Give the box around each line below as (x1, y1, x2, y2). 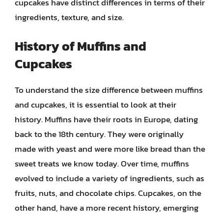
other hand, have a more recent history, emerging (15, 201, 198, 214)
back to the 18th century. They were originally (15, 127, 184, 140)
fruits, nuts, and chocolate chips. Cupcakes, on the (15, 186, 201, 199)
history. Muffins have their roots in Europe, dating (15, 112, 198, 126)
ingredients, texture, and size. (15, 11, 124, 24)
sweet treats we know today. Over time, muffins (15, 157, 189, 170)
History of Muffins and (15, 36, 146, 55)
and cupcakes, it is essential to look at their (15, 98, 176, 111)
